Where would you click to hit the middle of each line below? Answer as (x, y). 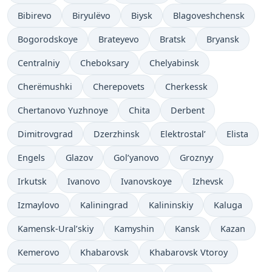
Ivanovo (84, 181)
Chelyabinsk (174, 63)
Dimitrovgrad (45, 134)
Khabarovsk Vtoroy (189, 252)
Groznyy (196, 157)
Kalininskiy (171, 205)
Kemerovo (39, 252)
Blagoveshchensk (209, 15)
